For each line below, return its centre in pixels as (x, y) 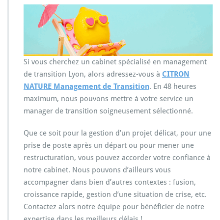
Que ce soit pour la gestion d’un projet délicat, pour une (117, 133)
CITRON (176, 74)
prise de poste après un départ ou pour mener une (109, 145)
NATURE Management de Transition (86, 86)
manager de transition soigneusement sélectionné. (108, 111)
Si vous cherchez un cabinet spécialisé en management (115, 62)
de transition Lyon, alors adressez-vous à (92, 74)
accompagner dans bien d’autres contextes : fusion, (110, 182)
